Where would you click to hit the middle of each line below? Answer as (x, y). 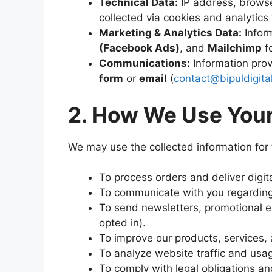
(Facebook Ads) (139, 48)
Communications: (144, 63)
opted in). (122, 223)
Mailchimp (235, 48)
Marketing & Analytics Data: (170, 33)
